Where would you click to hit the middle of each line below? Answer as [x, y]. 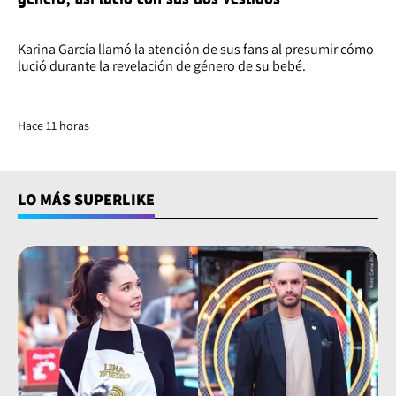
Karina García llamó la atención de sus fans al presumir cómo [196, 49]
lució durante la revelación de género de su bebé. [162, 66]
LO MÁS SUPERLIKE [86, 200]
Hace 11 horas [53, 126]
